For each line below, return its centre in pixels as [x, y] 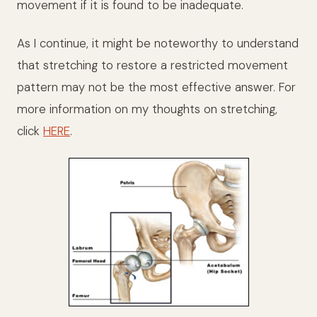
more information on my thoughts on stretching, [147, 109]
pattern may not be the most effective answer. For [156, 87]
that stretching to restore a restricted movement [152, 65]
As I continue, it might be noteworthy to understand [158, 43]
